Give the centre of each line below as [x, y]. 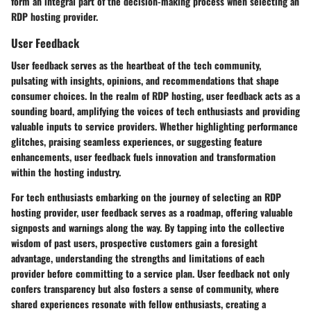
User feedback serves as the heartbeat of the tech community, [136, 65]
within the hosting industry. [66, 171]
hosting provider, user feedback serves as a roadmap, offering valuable [152, 212]
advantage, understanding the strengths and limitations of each [138, 258]
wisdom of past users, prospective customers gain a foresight [134, 242]
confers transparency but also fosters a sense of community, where [145, 288]
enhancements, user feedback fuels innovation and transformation [143, 156]
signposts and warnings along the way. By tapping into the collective [148, 227]
